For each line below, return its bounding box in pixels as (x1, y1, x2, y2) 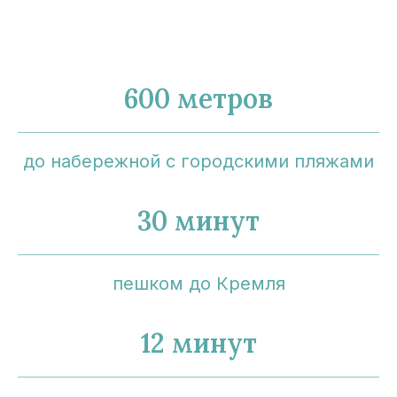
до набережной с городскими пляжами (23, 150, 374, 172)
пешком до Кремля (112, 272, 285, 294)
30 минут (137, 203, 260, 237)
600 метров (124, 81, 273, 115)
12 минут (140, 325, 257, 360)
